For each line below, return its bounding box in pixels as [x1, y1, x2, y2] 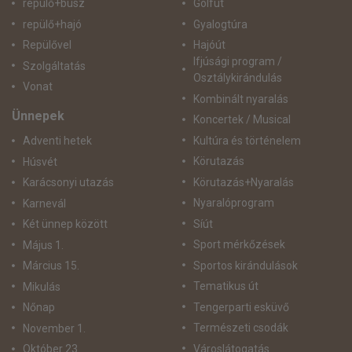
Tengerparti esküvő [192, 300, 289, 313]
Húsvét [23, 155, 57, 168]
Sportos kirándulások [192, 258, 298, 272]
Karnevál [23, 196, 66, 210]
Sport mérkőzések [192, 238, 285, 251]
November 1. [23, 321, 86, 335]
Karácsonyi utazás [23, 176, 114, 189]
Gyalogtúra [192, 17, 247, 31]
